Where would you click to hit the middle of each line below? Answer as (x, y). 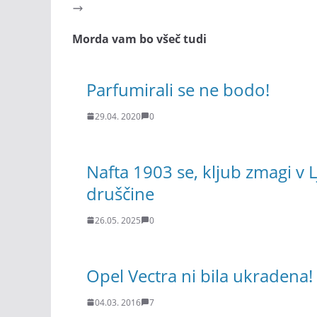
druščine (120, 193)
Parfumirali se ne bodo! (178, 89)
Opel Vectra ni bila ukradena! (200, 275)
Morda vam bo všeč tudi (139, 39)
